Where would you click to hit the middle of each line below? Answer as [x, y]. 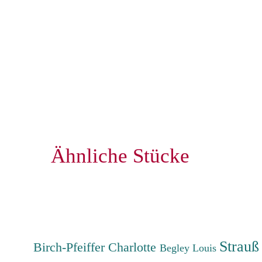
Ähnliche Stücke [120, 156]
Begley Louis [190, 248]
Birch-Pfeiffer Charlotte [97, 247]
